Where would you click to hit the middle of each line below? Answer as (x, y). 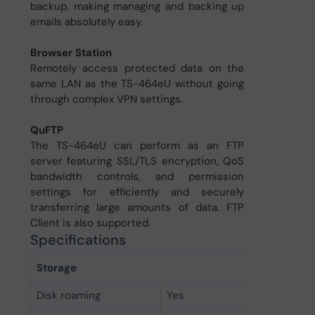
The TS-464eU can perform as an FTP (137, 146)
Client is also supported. (90, 223)
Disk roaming (68, 295)
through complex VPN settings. (106, 99)
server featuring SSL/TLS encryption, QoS (137, 161)
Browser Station (71, 53)
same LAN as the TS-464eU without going (137, 84)
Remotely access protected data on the (137, 68)
